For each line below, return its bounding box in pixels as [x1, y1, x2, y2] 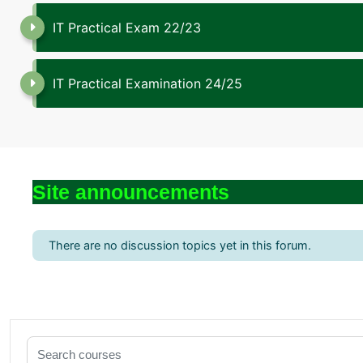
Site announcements [32, 181, 229, 203]
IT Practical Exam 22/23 [53, 19, 201, 36]
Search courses [26, 334, 120, 350]
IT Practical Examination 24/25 [53, 75, 242, 92]
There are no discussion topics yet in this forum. [49, 238, 311, 252]
